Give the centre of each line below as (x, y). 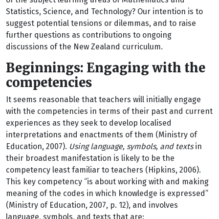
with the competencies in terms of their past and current (109, 111)
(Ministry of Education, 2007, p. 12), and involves (92, 205)
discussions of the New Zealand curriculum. (84, 47)
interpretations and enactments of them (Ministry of (101, 135)
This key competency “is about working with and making (107, 182)
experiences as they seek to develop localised (89, 123)
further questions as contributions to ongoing (89, 35)
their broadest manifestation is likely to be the (90, 158)
